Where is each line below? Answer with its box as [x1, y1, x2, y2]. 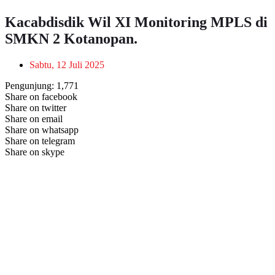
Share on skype [5, 146, 64, 157]
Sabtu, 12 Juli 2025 [29, 59, 104, 70]
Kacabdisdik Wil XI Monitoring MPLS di [5, 14, 268, 30]
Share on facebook [5, 91, 77, 102]
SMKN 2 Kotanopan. [5, 30, 137, 47]
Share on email [5, 113, 63, 124]
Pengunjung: [5, 80, 54, 91]
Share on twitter [5, 102, 66, 113]
